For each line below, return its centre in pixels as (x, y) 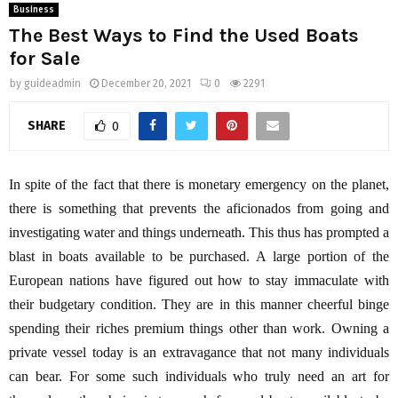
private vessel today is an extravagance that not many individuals (199, 353)
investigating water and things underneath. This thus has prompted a (199, 233)
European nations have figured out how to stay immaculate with (199, 281)
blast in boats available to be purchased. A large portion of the (199, 257)
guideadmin (52, 84)
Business (34, 10)
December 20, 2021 (146, 84)
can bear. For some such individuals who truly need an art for (199, 377)
